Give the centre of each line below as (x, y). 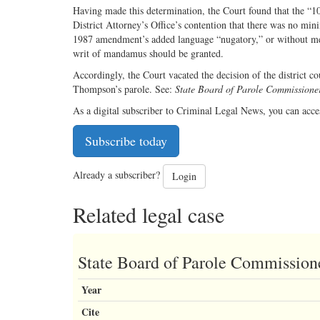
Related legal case (149, 215)
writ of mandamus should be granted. (148, 54)
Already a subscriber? (118, 175)
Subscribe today (126, 141)
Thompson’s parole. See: (124, 89)
